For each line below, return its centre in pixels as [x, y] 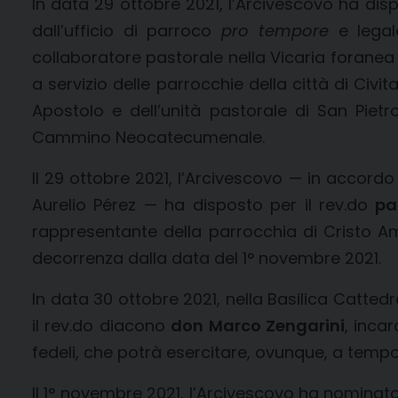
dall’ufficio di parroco [127, 30]
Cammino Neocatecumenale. [148, 137]
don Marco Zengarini [258, 325]
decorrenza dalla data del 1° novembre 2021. [207, 258]
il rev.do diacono [102, 325]
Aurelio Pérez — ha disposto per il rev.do [204, 204]
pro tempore [275, 30]
